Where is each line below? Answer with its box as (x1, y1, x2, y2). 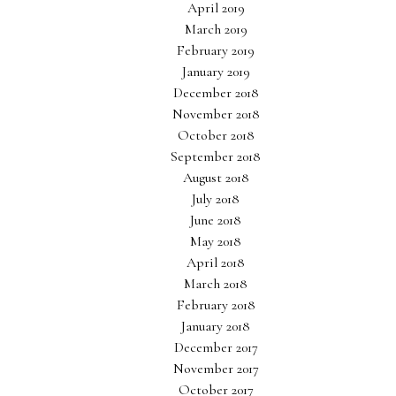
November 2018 (171, 105, 260, 123)
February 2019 (177, 42, 255, 59)
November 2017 (172, 360, 259, 377)
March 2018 (184, 275, 247, 293)
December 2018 (172, 84, 259, 102)
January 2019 (181, 63, 250, 80)
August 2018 (182, 169, 249, 187)
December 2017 (173, 339, 258, 356)
